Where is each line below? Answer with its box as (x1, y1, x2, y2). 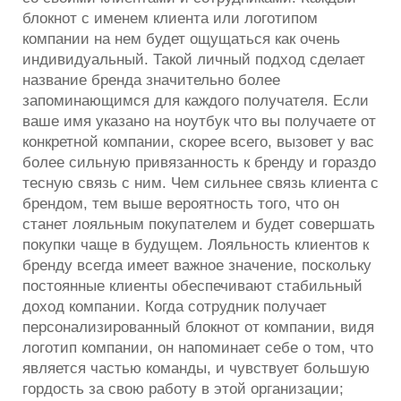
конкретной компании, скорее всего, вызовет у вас (22, 132, 374, 150)
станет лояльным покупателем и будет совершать (22, 215, 375, 233)
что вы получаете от (234, 112, 376, 130)
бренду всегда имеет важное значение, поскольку (22, 256, 371, 274)
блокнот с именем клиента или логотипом (22, 9, 318, 27)
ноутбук (175, 112, 234, 130)
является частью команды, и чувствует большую (22, 359, 370, 377)
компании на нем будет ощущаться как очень (22, 30, 340, 47)
